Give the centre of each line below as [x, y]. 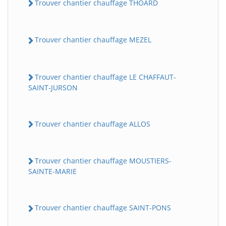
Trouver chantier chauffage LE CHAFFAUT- [105, 77]
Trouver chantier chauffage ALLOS [93, 124]
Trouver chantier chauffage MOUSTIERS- [103, 161]
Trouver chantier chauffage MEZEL [93, 40]
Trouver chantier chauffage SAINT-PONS [103, 208]
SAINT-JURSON [53, 87]
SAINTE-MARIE [52, 172]
